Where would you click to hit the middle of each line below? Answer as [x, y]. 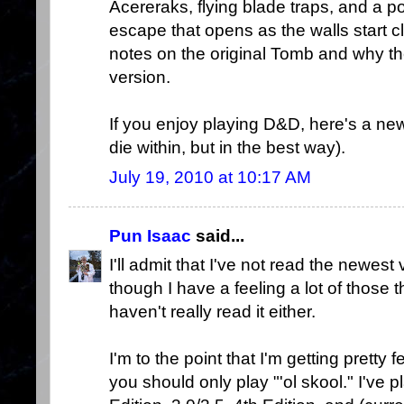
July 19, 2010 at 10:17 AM [210, 177]
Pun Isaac [150, 235]
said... [218, 235]
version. [140, 78]
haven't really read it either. [212, 311]
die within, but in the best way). [227, 148]
